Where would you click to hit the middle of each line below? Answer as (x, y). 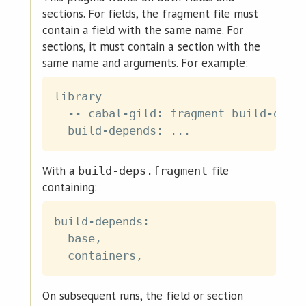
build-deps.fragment (143, 171)
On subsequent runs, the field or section (142, 295)
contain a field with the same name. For (142, 30)
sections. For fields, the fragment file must (150, 13)
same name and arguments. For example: (145, 62)
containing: (70, 187)
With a (60, 171)
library (78, 97)
